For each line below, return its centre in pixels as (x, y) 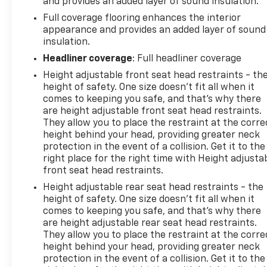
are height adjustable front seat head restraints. (153, 111)
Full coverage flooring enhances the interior (142, 18)
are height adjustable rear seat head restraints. (150, 223)
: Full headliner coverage (187, 59)
